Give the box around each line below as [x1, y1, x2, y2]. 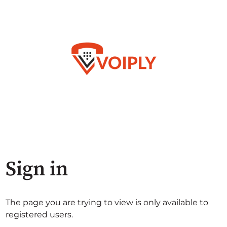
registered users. [6, 210, 73, 219]
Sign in [6, 157, 68, 182]
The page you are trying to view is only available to [6, 198, 209, 207]
